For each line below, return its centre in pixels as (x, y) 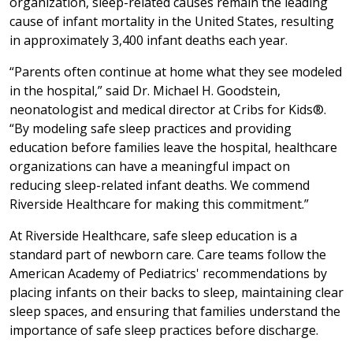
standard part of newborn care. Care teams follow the (168, 254)
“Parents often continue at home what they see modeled (176, 71)
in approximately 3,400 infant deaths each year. (149, 40)
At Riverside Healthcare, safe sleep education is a (153, 235)
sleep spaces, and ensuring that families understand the (175, 311)
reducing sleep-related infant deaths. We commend (160, 185)
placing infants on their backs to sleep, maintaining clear (176, 292)
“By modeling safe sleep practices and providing (150, 128)
